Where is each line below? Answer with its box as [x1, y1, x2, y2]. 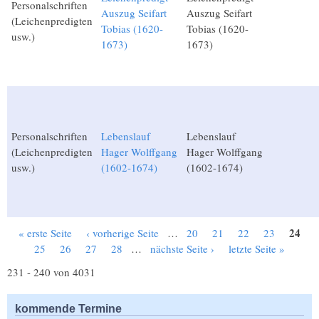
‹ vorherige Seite [86, 226, 159, 241]
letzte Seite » [229, 241, 285, 256]
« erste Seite [19, 226, 72, 241]
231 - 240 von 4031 [7, 265, 95, 280]
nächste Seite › [150, 241, 214, 256]
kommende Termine [15, 302, 122, 315]
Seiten [13, 234, 54, 249]
